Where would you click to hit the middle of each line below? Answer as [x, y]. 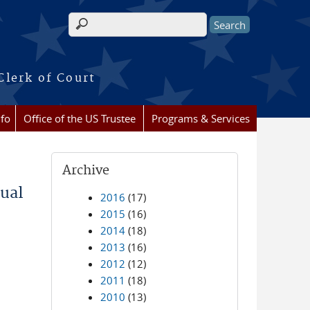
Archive [86, 171]
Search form [106, 32]
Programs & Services [200, 118]
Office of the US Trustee [80, 118]
